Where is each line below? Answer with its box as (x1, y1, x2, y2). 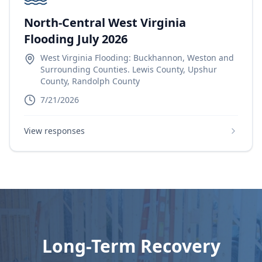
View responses (24, 125, 85, 136)
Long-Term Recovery (42, 234, 220, 258)
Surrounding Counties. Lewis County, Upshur (40, 64, 217, 75)
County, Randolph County (40, 75, 140, 87)
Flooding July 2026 (24, 31, 127, 47)
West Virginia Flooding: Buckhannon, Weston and (40, 52, 234, 63)
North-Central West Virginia (24, 15, 186, 30)
